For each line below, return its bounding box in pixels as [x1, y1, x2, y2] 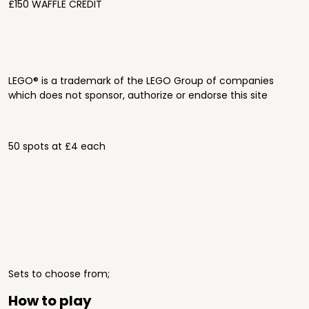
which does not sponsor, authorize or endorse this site [8, 88, 268, 102]
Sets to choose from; [8, 267, 110, 281]
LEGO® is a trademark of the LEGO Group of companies [8, 74, 274, 88]
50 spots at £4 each [8, 139, 106, 153]
